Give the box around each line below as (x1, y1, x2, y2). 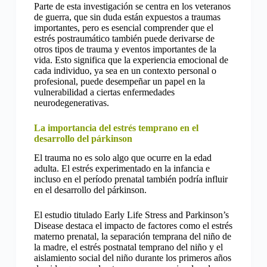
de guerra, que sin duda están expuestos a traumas (33, 11, 221, 22)
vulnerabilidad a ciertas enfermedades (33, 86, 175, 97)
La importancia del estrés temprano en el (33, 122, 198, 133)
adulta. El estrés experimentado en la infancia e (33, 163, 210, 174)
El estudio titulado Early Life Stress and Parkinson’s (33, 210, 229, 221)
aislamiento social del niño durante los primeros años (33, 253, 231, 263)
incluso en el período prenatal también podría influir (33, 174, 228, 185)
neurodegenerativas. (33, 97, 109, 108)
